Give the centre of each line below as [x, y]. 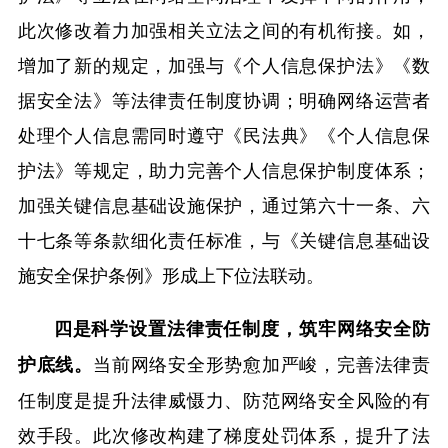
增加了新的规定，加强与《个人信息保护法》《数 [224, 64]
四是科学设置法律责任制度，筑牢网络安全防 [242, 328]
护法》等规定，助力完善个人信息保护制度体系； [224, 169]
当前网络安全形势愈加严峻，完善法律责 [262, 363]
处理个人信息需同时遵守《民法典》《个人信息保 [224, 134]
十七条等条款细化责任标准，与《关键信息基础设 [224, 239]
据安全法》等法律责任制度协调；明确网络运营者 [224, 99]
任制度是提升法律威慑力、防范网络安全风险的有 [224, 399]
